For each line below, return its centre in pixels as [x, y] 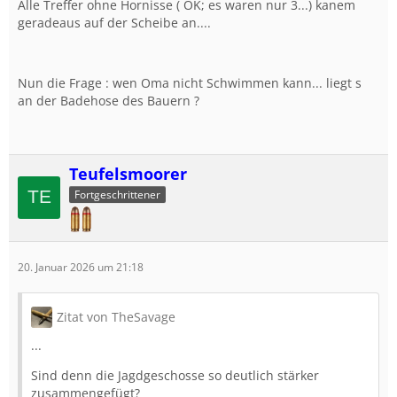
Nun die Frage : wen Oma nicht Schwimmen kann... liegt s [190, 83]
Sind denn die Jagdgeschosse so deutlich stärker [175, 375]
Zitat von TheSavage [116, 316]
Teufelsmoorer [128, 174]
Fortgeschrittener [117, 194]
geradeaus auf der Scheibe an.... [114, 23]
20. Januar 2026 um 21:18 [81, 267]
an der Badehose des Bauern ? [109, 101]
